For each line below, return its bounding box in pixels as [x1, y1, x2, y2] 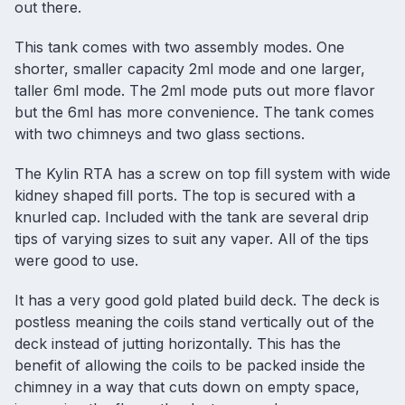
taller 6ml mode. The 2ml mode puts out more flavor [14, 81, 375, 100]
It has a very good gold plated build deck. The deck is [14, 291, 380, 310]
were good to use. [14, 251, 138, 270]
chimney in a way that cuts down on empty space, [14, 378, 360, 397]
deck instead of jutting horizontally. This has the [14, 334, 341, 353]
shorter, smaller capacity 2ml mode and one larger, [14, 60, 365, 79]
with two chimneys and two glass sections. [14, 125, 305, 144]
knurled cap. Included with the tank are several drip [14, 208, 369, 227]
